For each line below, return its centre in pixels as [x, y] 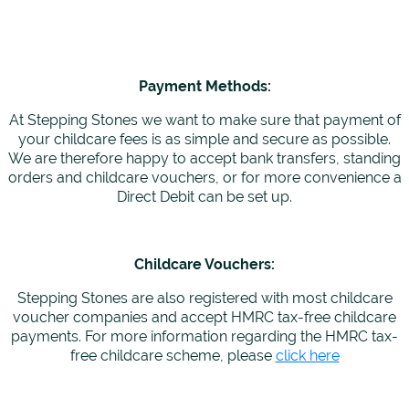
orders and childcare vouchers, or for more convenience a [204, 178]
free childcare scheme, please [173, 356]
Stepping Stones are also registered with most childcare [204, 299]
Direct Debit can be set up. [204, 197]
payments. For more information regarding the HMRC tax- [204, 337]
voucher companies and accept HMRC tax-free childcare [204, 318]
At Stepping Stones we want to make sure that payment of [204, 121]
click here [307, 356]
